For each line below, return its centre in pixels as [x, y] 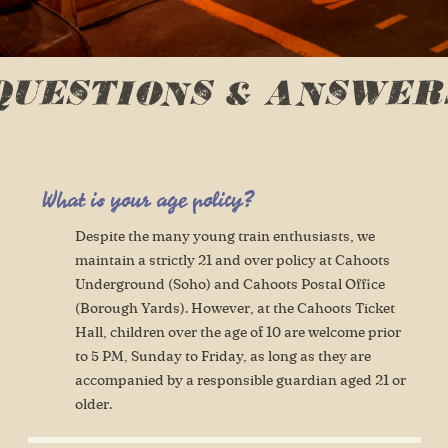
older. [93, 404]
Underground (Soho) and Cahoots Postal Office [229, 284]
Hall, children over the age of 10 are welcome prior [237, 332]
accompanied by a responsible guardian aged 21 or [240, 380]
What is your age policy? [147, 199]
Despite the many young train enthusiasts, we [224, 236]
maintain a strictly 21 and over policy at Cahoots [232, 260]
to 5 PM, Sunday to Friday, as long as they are [222, 356]
